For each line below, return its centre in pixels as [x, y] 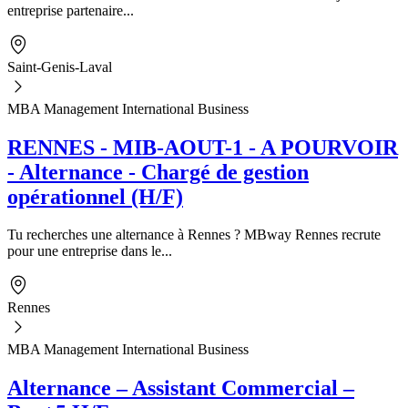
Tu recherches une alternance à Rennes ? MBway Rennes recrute [194, 235]
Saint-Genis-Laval [60, 66]
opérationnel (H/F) [95, 196]
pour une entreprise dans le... [90, 251]
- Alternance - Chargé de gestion [158, 172]
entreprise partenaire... [71, 10]
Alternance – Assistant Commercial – [181, 388]
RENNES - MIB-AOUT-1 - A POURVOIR [203, 147]
